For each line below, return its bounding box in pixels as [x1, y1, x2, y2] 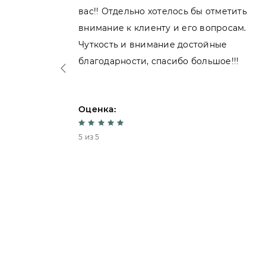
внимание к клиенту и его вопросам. [78, 23, 246, 33]
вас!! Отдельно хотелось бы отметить [78, 6, 247, 17]
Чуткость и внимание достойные [78, 39, 227, 50]
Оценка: [78, 104, 116, 115]
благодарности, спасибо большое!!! [78, 56, 239, 66]
